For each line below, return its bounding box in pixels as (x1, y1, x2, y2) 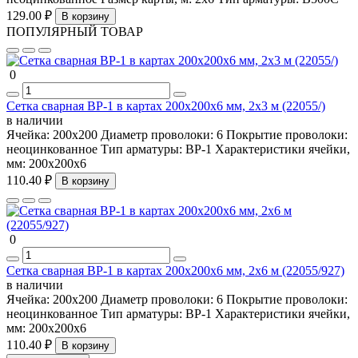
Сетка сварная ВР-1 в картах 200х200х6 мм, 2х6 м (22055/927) (6, 263, 344, 277)
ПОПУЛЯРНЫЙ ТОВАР (6, 24, 143, 38)
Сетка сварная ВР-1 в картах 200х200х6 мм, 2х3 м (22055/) (6, 98, 325, 113)
